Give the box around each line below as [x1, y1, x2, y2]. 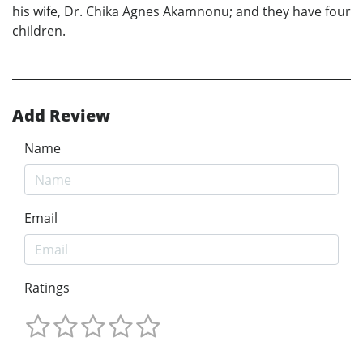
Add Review [12, 105, 110, 127]
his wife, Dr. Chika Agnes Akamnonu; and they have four [12, 2, 351, 21]
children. [12, 22, 66, 41]
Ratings [24, 279, 70, 297]
